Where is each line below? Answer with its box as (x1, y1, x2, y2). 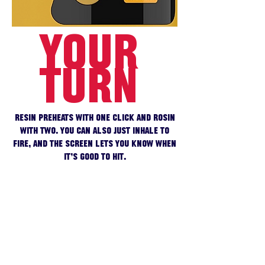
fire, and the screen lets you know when (13, 140, 176, 148)
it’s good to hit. (63, 153, 126, 161)
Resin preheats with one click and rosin (14, 114, 175, 122)
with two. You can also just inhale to (20, 127, 169, 135)
